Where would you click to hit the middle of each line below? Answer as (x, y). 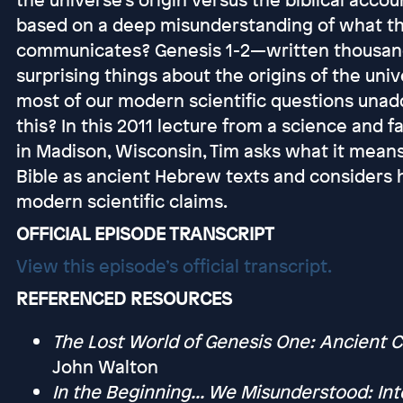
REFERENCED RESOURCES (124, 298)
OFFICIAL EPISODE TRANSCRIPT (145, 233)
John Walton (105, 367)
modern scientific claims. (121, 201)
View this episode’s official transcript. (174, 266)
